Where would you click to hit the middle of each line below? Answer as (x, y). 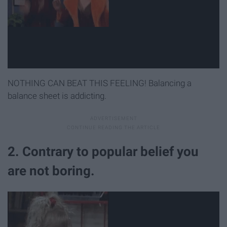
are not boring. (51, 171)
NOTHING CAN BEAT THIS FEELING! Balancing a (100, 83)
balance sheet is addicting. (57, 96)
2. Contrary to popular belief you (103, 152)
